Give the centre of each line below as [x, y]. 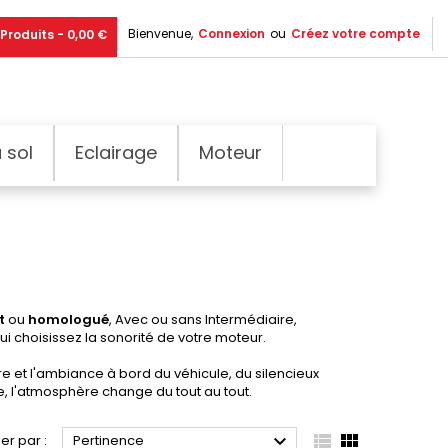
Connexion [231, 33]
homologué [68, 319]
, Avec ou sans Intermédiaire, [203, 319]
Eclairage [116, 152]
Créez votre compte [355, 33]
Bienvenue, [160, 33]
